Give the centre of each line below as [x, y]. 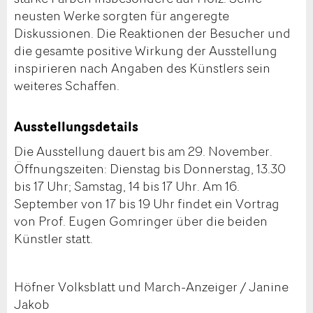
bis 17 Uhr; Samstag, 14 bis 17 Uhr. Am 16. [127, 185]
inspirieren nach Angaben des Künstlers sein [142, 67]
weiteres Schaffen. [67, 85]
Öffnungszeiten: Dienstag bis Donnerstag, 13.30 [150, 168]
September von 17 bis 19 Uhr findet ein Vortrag [147, 203]
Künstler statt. [53, 238]
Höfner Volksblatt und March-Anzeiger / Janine [151, 286]
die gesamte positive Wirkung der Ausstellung [146, 50]
